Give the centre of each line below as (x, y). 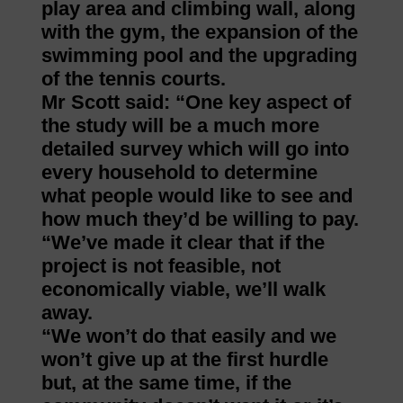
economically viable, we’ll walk (183, 290)
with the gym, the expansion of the (199, 32)
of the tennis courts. (133, 79)
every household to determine (179, 173)
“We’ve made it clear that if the (183, 243)
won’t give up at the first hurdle (184, 360)
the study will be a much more (180, 126)
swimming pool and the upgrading (199, 56)
